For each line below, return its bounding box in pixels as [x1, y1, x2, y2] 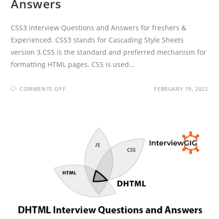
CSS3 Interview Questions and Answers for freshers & [11, 23, 187, 33]
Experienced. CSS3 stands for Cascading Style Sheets [11, 35, 184, 45]
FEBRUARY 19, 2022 [154, 85, 208, 93]
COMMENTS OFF [20, 85, 66, 93]
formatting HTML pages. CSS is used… [11, 60, 135, 69]
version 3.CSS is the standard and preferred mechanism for [11, 47, 207, 57]
